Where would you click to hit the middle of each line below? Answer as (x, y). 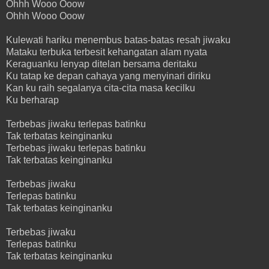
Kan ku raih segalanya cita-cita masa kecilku (101, 88)
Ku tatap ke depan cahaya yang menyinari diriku (108, 76)
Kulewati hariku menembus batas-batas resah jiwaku (118, 40)
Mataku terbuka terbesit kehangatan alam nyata (107, 52)
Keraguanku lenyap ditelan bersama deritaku (101, 64)
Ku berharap (32, 100)
